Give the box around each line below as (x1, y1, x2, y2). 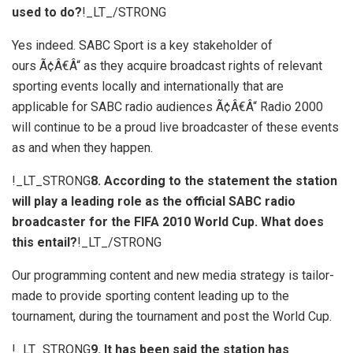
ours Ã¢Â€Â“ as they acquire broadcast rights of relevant (12, 58, 322, 73)
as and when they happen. (12, 139, 153, 155)
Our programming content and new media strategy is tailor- (12, 267, 334, 283)
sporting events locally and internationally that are (12, 78, 284, 94)
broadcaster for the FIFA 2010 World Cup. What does (12, 214, 324, 229)
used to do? (12, 4, 82, 20)
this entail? (12, 234, 77, 250)
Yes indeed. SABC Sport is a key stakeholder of (12, 37, 273, 53)
